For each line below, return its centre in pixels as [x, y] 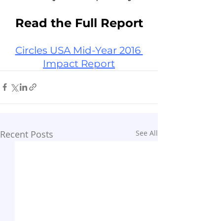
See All [147, 133]
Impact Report [79, 63]
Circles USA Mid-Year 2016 [79, 50]
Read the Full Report [79, 23]
